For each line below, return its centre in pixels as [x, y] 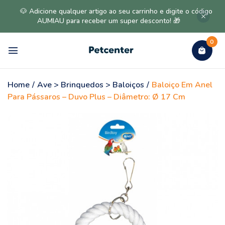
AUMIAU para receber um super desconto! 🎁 [109, 21]
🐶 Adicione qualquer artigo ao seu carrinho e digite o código [116, 11]
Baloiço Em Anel [182, 85]
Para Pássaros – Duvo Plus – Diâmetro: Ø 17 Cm [96, 97]
